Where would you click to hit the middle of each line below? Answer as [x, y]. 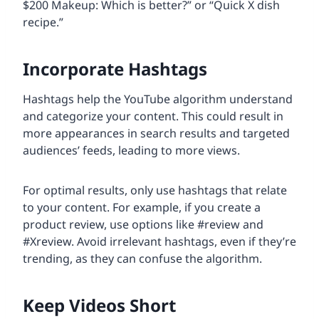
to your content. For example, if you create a [142, 208]
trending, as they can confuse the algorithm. [142, 259]
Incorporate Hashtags [115, 69]
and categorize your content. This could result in [153, 116]
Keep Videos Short [99, 305]
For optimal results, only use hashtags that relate [155, 190]
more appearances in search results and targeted [156, 134]
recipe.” [43, 22]
